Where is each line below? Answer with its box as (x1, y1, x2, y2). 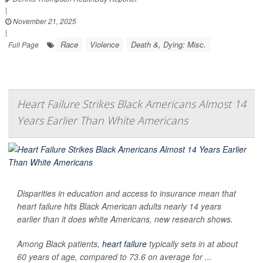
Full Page (8, 39, 39, 50)
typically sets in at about (147, 238, 238, 250)
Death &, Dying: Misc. (131, 39, 206, 50)
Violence (90, 39, 119, 50)
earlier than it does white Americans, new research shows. (17, 213, 233, 225)
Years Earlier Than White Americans (17, 113, 188, 128)
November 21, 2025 (11, 16, 76, 26)
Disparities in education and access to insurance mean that (17, 187, 236, 200)
